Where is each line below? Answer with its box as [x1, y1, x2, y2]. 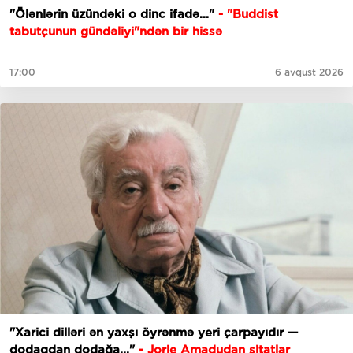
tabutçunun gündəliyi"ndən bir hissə [9, 24, 222, 39]
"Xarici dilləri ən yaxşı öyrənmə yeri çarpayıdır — [9, 325, 298, 340]
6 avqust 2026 [275, 65, 344, 78]
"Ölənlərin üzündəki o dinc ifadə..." [9, 6, 218, 21]
